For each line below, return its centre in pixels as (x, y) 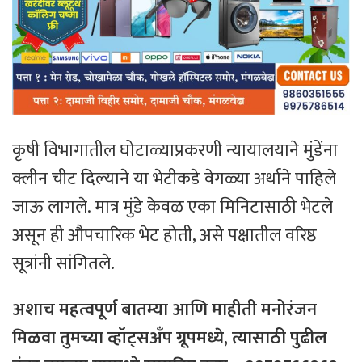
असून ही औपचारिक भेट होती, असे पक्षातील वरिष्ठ (164, 236)
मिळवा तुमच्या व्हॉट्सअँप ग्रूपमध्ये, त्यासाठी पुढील (170, 339)
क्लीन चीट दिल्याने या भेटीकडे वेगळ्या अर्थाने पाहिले (174, 179)
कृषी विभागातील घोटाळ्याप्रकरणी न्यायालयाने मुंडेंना (175, 151)
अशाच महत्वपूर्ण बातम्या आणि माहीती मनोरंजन (164, 310)
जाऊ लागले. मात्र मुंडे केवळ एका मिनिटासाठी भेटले (173, 208)
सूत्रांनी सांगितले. (63, 264)
